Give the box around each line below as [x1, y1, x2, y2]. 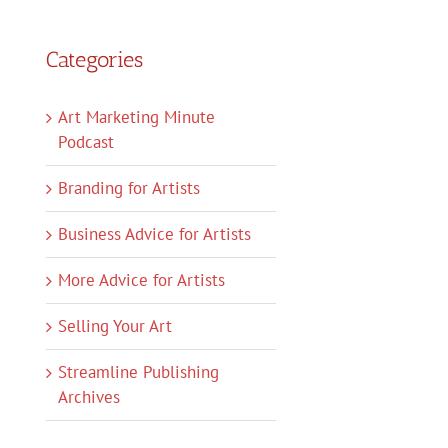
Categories [46, 45, 143, 73]
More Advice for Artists [58, 268, 225, 291]
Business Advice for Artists [58, 222, 251, 245]
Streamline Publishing [58, 360, 219, 383]
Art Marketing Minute [58, 105, 215, 128]
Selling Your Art [58, 314, 172, 337]
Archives [58, 385, 120, 408]
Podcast [58, 130, 114, 153]
